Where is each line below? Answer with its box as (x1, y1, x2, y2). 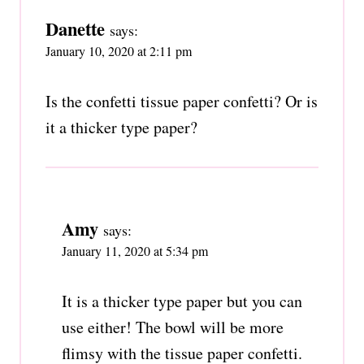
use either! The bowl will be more (62, 315, 284, 338)
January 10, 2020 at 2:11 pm (45, 41, 192, 59)
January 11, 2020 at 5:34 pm (62, 241, 208, 259)
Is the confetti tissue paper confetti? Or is (45, 89, 318, 112)
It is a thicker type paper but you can (62, 289, 302, 312)
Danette (45, 15, 105, 42)
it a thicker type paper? (45, 115, 197, 138)
